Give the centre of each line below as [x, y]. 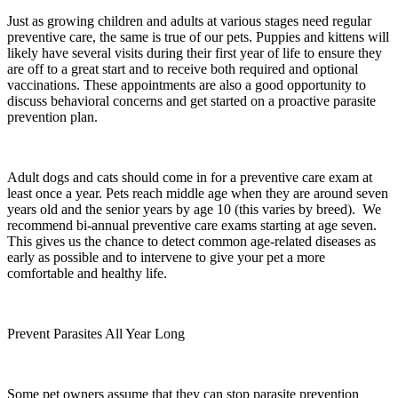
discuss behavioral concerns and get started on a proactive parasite [191, 100]
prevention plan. [52, 116]
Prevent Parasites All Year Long [96, 333]
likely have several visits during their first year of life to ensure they [195, 52]
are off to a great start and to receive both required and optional [183, 68]
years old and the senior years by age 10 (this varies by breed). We [194, 209]
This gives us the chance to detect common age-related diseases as [191, 241]
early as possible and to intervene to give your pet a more [166, 257]
